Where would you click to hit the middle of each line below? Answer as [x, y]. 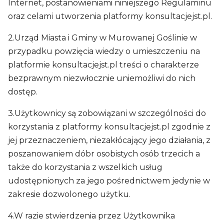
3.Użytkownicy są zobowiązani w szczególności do [107, 113]
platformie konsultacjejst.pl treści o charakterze [103, 65]
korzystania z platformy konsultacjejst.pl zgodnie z [109, 127]
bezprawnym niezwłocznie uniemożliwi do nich [102, 78]
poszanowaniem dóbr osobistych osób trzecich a [104, 154]
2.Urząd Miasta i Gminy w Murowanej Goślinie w [102, 38]
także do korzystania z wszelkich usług [85, 167]
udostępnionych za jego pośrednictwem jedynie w [109, 181]
